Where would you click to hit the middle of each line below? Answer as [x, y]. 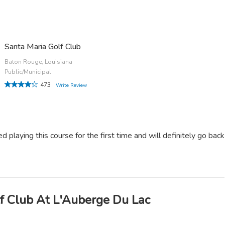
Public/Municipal [28, 72]
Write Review [72, 86]
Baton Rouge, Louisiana [39, 62]
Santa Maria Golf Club [43, 47]
